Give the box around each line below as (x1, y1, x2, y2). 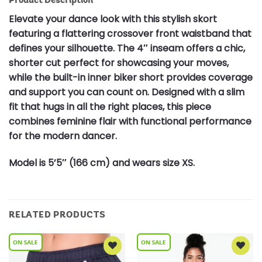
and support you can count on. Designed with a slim (9, 85, 244, 99)
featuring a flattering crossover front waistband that (9, 26, 251, 40)
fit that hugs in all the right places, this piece (9, 99, 211, 113)
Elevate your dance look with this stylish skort (9, 12, 217, 26)
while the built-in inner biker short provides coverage (9, 70, 253, 84)
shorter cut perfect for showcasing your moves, (9, 56, 229, 70)
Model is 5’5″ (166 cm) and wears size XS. (9, 156, 195, 170)
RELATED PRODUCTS (9, 209, 106, 220)
